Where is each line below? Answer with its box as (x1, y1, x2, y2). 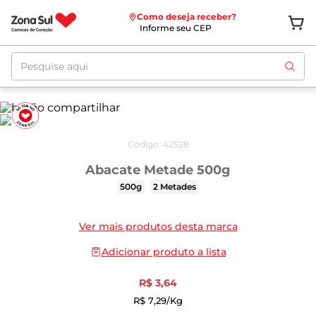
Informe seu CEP (139, 23, 212, 33)
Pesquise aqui (11, 51, 90, 64)
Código (127, 139, 159, 150)
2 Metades (153, 181, 196, 192)
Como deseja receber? (136, 11, 236, 22)
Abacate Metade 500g (85, 162, 231, 178)
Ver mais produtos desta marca (78, 220, 238, 233)
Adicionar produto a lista (101, 245, 226, 258)
